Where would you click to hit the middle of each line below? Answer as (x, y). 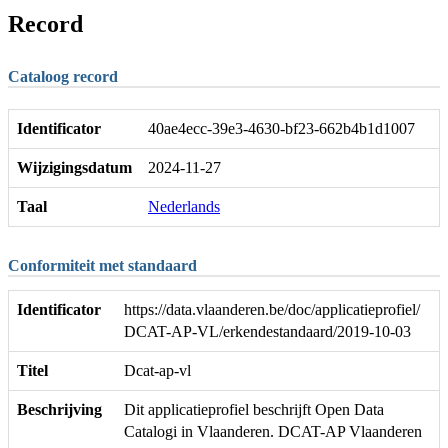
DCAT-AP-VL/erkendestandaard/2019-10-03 (267, 332)
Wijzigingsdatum (74, 168)
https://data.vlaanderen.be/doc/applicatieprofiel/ (272, 310)
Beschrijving (59, 410)
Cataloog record (63, 76)
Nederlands (184, 207)
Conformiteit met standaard (102, 266)
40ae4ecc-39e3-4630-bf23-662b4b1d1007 (281, 129)
